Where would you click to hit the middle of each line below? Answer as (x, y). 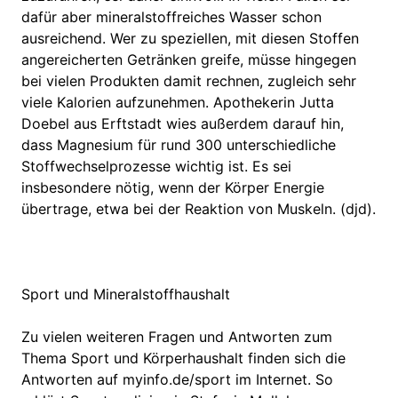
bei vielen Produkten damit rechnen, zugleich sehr (189, 80)
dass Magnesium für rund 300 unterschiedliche (179, 144)
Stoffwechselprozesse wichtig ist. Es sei (156, 166)
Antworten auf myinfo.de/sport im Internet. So (177, 379)
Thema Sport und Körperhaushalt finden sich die (183, 358)
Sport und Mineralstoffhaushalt (126, 294)
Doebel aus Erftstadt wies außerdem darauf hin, (183, 123)
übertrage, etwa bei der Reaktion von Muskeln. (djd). (199, 208)
